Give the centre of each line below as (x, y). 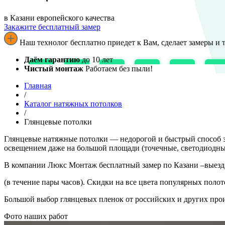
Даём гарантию (52, 59)
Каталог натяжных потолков (73, 103)
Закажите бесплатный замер (52, 27)
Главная (38, 85)
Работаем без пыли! (118, 68)
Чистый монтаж (54, 68)
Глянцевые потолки (58, 122)
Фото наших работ (36, 216)
